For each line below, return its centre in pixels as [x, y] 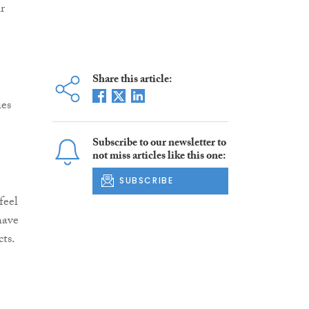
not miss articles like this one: [159, 157]
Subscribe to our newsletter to [159, 144]
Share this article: [132, 81]
